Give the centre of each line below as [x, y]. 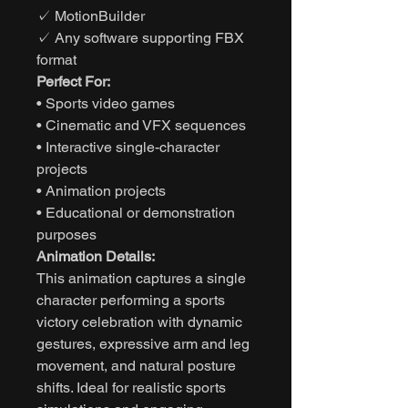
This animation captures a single [141, 278]
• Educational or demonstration [136, 212]
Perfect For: [73, 81]
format [56, 59]
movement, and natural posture [136, 365]
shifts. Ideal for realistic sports [131, 387]
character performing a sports [131, 300]
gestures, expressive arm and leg [143, 343]
